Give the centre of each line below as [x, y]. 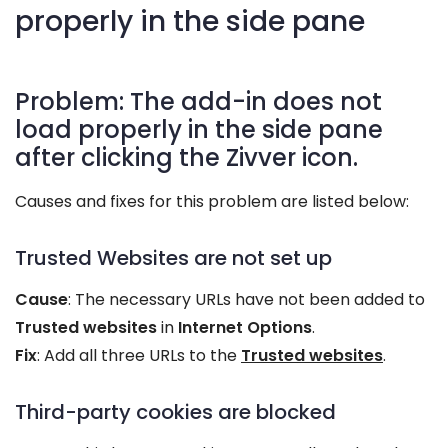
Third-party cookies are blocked [175, 412]
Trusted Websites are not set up [173, 258]
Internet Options [245, 327]
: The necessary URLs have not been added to [246, 299]
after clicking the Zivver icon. [186, 157]
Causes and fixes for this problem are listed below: [212, 201]
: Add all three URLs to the [139, 355]
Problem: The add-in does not [198, 101]
